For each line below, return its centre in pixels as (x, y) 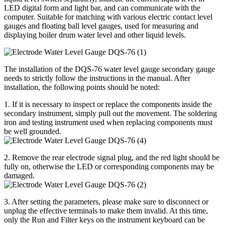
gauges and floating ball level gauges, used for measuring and (101, 26)
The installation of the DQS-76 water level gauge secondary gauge (109, 69)
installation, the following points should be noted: (82, 87)
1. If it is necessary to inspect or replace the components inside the (108, 104)
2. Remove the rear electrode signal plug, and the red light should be (112, 158)
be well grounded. (33, 132)
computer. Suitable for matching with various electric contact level (108, 17)
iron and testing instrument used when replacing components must (108, 123)
